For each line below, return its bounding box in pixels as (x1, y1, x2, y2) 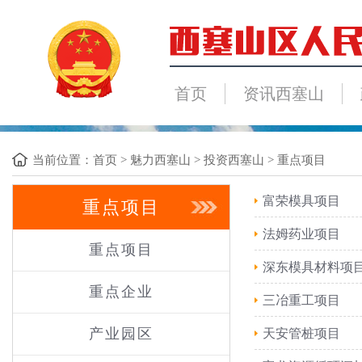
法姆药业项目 (263, 227, 340, 241)
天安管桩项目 (263, 326, 340, 340)
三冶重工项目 (263, 293, 340, 307)
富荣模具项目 (263, 194, 340, 208)
